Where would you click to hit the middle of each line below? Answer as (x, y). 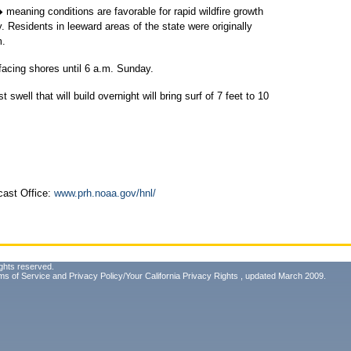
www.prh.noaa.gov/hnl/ (105, 193)
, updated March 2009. (282, 276)
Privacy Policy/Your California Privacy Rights (154, 276)
